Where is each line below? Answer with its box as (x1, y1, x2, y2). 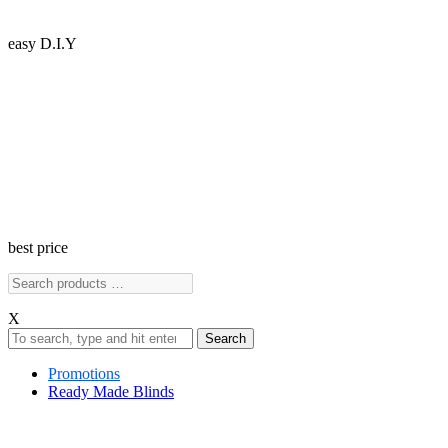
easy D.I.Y (8, 35, 77, 52)
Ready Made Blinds (48, 383, 174, 400)
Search (205, 331, 246, 346)
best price (8, 239, 68, 256)
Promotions (48, 365, 120, 382)
